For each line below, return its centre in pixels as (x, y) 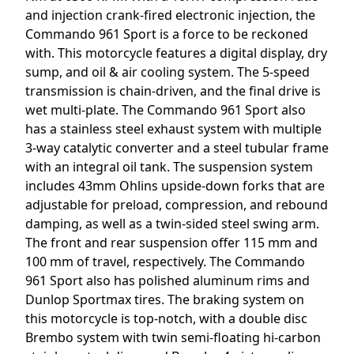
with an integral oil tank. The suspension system (169, 166)
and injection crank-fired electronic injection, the (170, 15)
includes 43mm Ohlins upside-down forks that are (175, 185)
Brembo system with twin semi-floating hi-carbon (173, 337)
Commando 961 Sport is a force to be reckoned (167, 34)
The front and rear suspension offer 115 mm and (171, 242)
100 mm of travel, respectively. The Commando (165, 261)
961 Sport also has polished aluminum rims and (168, 280)
